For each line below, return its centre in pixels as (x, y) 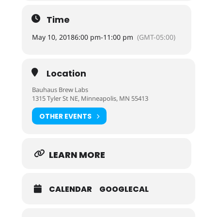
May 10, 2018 (53, 37)
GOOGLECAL (124, 189)
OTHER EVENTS (65, 116)
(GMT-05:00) (156, 37)
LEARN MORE (77, 155)
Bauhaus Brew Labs (60, 90)
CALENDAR (70, 189)
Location (66, 73)
